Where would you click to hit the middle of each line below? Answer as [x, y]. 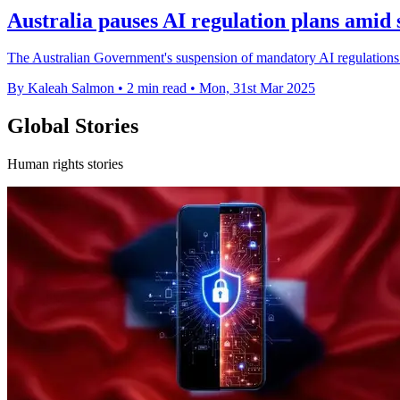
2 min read [157, 88]
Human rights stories [65, 164]
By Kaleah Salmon [61, 88]
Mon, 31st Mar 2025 [257, 88]
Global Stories [73, 126]
